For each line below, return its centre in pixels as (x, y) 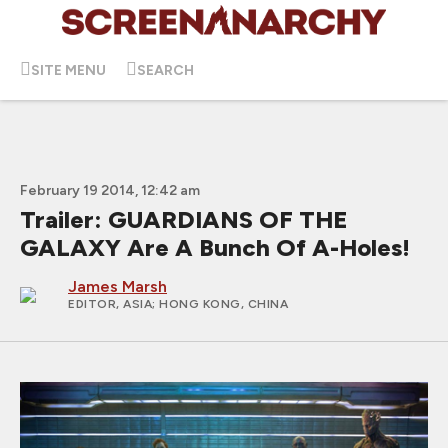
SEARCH (165, 70)
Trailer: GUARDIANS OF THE (184, 219)
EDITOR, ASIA (110, 304)
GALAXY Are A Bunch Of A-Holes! (215, 247)
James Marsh (117, 286)
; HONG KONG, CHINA (220, 304)
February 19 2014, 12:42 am (110, 190)
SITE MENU (68, 70)
